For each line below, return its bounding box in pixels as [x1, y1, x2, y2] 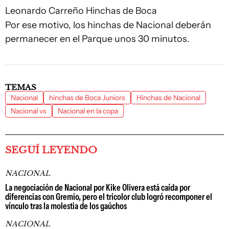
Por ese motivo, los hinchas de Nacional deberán [5, 19, 211, 31]
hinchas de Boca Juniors [49, 93, 125, 102]
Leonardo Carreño [5, 5, 84, 16]
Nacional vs [11, 106, 47, 116]
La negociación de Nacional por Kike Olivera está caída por [5, 181, 190, 193]
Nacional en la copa [58, 106, 118, 116]
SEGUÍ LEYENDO [5, 144, 97, 156]
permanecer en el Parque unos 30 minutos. [5, 33, 190, 44]
